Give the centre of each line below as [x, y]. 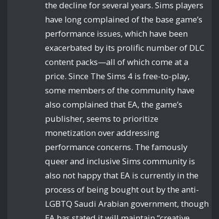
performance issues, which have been [117, 33]
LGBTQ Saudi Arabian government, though [127, 203]
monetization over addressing [102, 132]
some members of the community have [120, 90]
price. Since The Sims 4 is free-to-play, [118, 76]
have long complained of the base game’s [124, 19]
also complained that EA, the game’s [114, 104]
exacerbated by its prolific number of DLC [125, 47]
